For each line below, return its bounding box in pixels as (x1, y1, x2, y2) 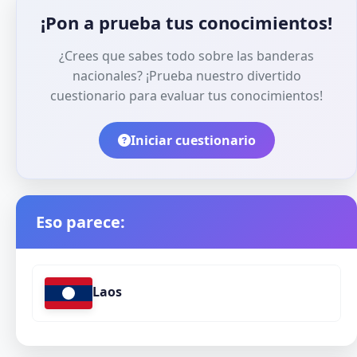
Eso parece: (36, 211, 125, 233)
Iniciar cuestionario (130, 131, 256, 150)
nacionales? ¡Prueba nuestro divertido (72, 67, 301, 85)
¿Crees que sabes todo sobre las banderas (59, 47, 314, 65)
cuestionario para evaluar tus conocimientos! (50, 87, 323, 105)
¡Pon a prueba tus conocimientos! (41, 10, 332, 35)
